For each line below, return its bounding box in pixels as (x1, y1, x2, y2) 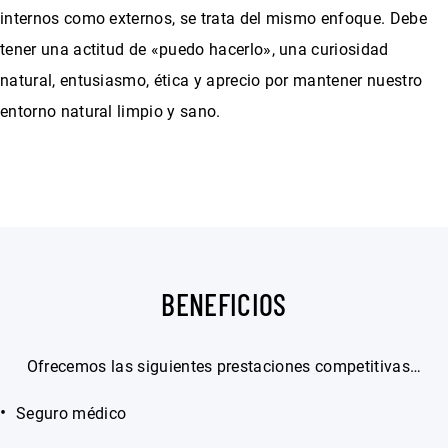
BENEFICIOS (161, 285, 287, 322)
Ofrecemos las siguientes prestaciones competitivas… (26, 356, 422, 376)
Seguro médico (16, 403, 127, 423)
